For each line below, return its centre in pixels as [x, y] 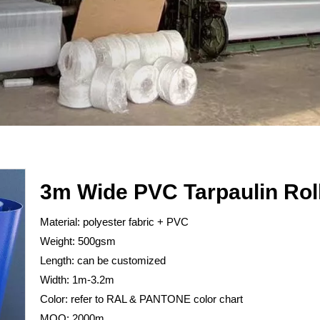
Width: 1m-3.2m [77, 280]
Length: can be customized [103, 260]
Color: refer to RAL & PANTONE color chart [141, 299]
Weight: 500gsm [78, 241]
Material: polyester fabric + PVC [114, 222]
